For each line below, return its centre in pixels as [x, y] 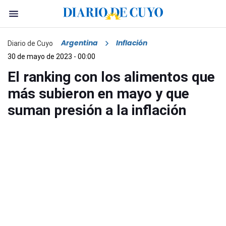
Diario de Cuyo [30, 43]
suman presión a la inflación [97, 110]
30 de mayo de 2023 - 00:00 [51, 57]
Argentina [79, 43]
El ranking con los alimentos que [111, 77]
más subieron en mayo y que [98, 94]
